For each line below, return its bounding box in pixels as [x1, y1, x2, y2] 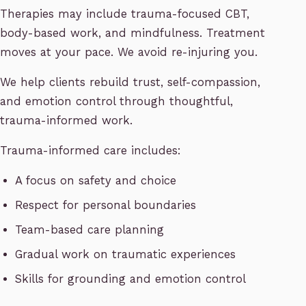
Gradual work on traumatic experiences [15, 248, 236, 262]
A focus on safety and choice [15, 174, 177, 188]
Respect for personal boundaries [15, 199, 197, 212]
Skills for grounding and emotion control [15, 273, 247, 286]
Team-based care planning [15, 223, 165, 237]
